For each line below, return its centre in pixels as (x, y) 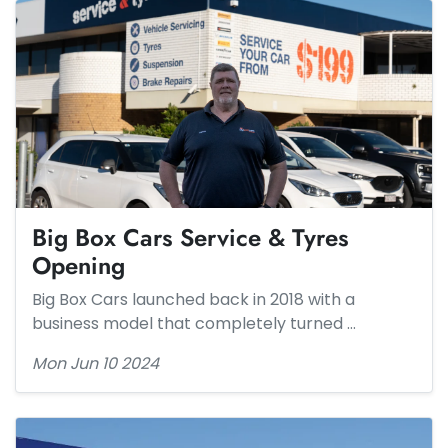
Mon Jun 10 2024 (95, 363)
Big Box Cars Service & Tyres (190, 237)
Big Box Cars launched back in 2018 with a (193, 299)
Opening (78, 265)
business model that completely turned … (194, 323)
